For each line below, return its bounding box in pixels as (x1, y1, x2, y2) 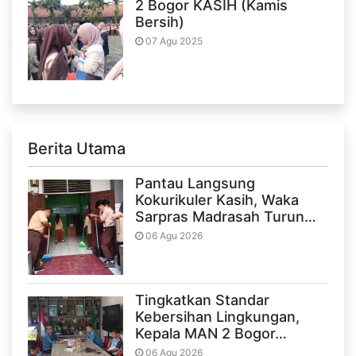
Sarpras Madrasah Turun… (135, 208, 316, 226)
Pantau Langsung (135, 175, 255, 192)
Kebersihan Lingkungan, (135, 308, 300, 326)
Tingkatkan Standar (135, 292, 269, 309)
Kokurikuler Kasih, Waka (135, 192, 299, 209)
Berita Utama (28, 139, 126, 159)
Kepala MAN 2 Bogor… (135, 325, 287, 342)
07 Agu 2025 (143, 35, 203, 48)
